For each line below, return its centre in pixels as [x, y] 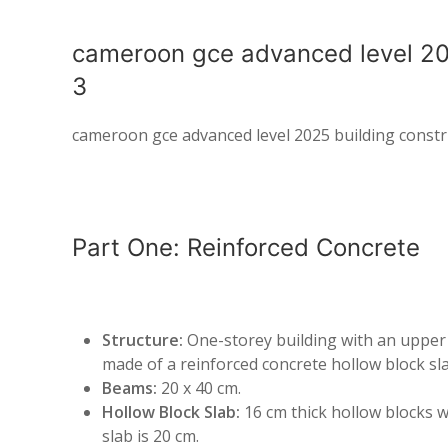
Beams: [129, 388]
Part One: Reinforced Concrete [246, 247]
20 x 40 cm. [199, 388]
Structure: [142, 340]
